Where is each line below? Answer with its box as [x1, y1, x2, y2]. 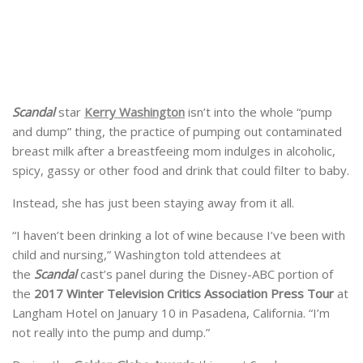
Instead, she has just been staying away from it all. [12, 194, 294, 211]
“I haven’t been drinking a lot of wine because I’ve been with [12, 226, 345, 243]
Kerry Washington [84, 103, 185, 120]
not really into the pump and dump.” [12, 323, 210, 340]
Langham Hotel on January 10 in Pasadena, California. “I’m [12, 304, 330, 321]
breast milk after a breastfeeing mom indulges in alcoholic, [12, 142, 335, 159]
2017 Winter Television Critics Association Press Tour [34, 284, 334, 301]
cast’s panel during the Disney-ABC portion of [77, 265, 333, 282]
